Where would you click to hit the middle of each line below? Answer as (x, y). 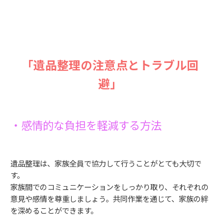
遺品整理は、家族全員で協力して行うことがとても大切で (106, 163)
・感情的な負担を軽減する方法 (86, 125)
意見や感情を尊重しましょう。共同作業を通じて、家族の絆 (109, 199)
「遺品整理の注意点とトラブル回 (110, 65)
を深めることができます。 (54, 210)
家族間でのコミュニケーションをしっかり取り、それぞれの (110, 187)
